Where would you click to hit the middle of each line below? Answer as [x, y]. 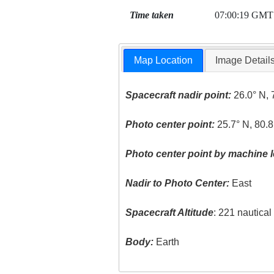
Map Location [164, 61]
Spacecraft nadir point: [179, 95]
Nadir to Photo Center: [178, 183]
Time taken [151, 15]
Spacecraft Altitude [170, 213]
